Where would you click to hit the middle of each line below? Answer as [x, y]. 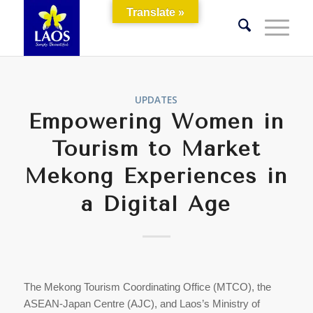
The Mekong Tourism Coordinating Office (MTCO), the [147, 286]
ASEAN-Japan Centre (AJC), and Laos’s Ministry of [141, 303]
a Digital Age [156, 204]
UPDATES [156, 100]
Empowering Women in [156, 122]
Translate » [155, 12]
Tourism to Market [156, 149]
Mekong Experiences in [156, 176]
